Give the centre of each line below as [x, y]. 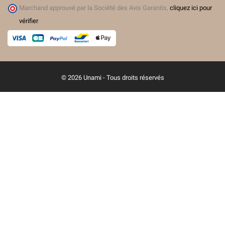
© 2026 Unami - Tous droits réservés [113, 78]
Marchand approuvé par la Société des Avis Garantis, [94, 8]
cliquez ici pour [191, 8]
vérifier [28, 21]
